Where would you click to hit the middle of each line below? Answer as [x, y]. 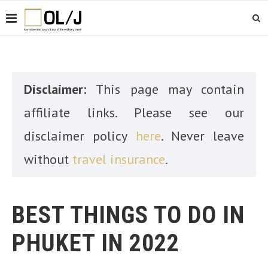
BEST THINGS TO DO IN [128, 215]
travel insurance [119, 159]
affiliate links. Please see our [134, 112]
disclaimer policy [80, 136]
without [48, 159]
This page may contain [170, 89]
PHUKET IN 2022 [96, 243]
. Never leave [202, 136]
